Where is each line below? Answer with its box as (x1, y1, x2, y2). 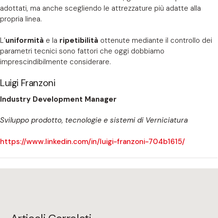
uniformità (5, 36, 44, 46)
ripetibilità (59, 36, 98, 46)
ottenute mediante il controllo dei (98, 36, 212, 46)
